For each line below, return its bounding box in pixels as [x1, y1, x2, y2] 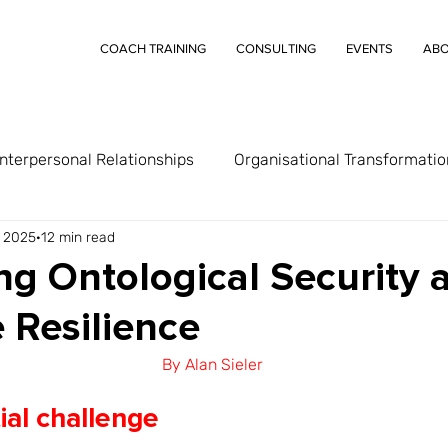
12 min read [41, 228, 115, 246]
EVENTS [346, 41, 393, 56]
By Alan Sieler [161, 355, 263, 374]
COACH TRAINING [100, 41, 206, 56]
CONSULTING [236, 41, 316, 56]
